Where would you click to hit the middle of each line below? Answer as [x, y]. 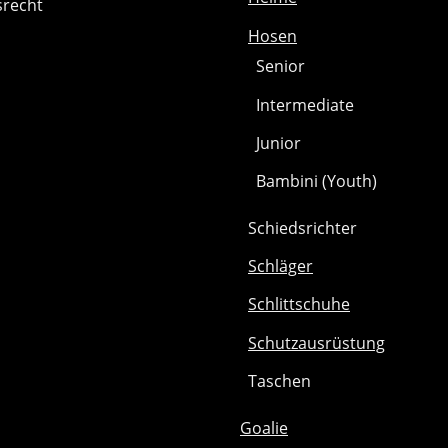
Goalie [264, 427]
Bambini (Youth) [316, 181]
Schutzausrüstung [316, 342]
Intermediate [305, 104]
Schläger [280, 266]
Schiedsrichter [302, 227]
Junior [278, 142]
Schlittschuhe [299, 304]
